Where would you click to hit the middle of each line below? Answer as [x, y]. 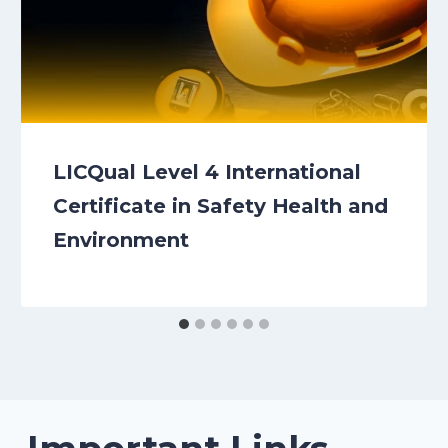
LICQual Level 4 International [207, 172]
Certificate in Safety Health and [221, 206]
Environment [121, 240]
